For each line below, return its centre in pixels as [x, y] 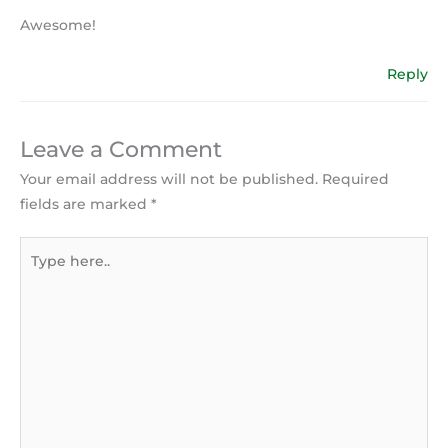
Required [355, 178]
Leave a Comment [121, 148]
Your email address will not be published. [169, 178]
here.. [39, 273]
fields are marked [85, 203]
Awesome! [58, 25]
